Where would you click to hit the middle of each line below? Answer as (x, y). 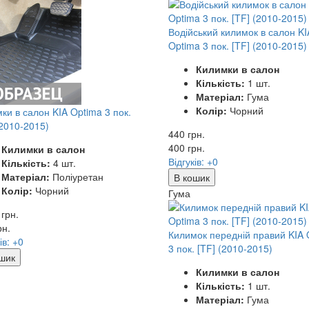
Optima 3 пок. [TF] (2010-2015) (237, 45)
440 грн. (186, 133)
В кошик (191, 177)
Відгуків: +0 (193, 161)
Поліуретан (76, 176)
